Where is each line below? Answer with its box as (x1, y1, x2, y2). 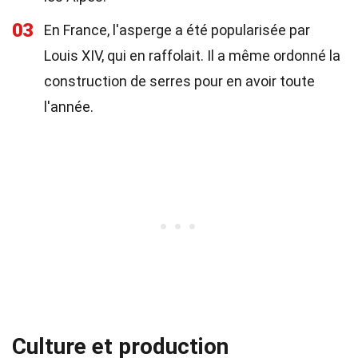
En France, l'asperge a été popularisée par (44, 22, 310, 38)
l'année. (44, 98, 93, 115)
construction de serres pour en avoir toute (44, 73, 315, 89)
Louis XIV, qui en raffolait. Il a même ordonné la (44, 47, 340, 64)
